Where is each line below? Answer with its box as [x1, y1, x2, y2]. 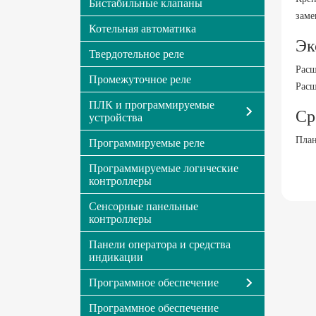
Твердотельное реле [89, 48, 184, 60]
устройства [89, 111, 142, 123]
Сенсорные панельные [89, 200, 198, 212]
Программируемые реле [89, 137, 205, 149]
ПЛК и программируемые [89, 99, 214, 111]
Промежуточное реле [89, 73, 191, 85]
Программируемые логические [89, 162, 238, 174]
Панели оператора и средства [89, 238, 231, 250]
